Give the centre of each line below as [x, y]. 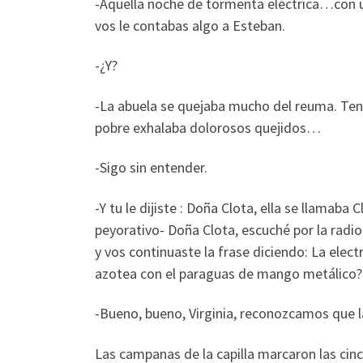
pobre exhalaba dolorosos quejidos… [208, 127]
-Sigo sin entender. [151, 168]
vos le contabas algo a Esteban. [190, 25]
